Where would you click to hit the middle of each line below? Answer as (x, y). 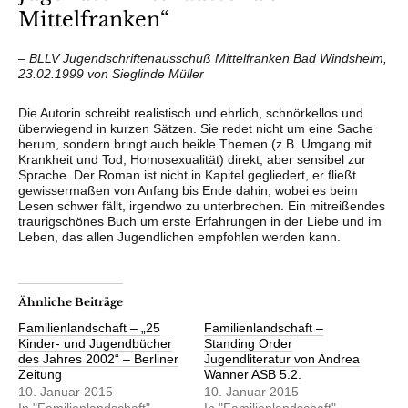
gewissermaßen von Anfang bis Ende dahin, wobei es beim (188, 190)
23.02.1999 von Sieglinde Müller (111, 74)
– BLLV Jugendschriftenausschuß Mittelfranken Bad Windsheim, (203, 58)
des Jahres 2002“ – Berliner (98, 359)
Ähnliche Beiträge (71, 302)
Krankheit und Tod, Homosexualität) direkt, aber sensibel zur (192, 159)
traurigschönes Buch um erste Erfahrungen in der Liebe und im (200, 221)
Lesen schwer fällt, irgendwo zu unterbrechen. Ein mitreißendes (202, 206)
